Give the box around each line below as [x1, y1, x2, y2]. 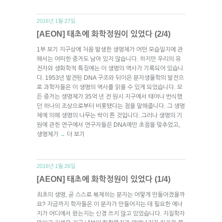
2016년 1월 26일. [37, 163, 77, 169]
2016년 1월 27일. [37, 17, 77, 24]
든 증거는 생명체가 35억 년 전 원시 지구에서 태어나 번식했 [37, 93, 182, 100]
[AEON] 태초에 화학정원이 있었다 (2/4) [37, 29, 170, 38]
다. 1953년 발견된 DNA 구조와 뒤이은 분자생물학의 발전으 [37, 74, 184, 81]
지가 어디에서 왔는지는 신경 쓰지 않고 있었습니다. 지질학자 [37, 210, 185, 217]
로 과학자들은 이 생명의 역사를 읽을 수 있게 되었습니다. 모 [37, 83, 182, 91]
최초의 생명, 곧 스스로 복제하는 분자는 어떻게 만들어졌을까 [37, 191, 185, 198]
